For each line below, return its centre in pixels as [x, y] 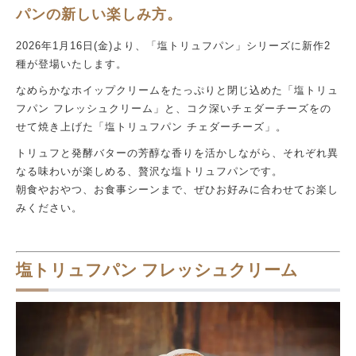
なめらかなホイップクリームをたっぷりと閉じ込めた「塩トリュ [177, 90]
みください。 [49, 208]
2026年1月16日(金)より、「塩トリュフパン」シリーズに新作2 [173, 46]
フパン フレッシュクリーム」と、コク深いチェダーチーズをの [174, 108]
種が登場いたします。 [72, 64]
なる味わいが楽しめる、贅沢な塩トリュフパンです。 [149, 171]
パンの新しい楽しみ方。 [99, 14]
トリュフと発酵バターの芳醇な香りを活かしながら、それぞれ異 [177, 153]
